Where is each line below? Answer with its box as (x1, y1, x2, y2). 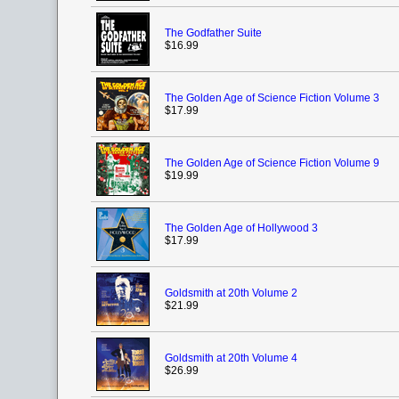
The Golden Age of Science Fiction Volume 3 (165, 92, 379, 104)
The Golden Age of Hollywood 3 (165, 222, 318, 234)
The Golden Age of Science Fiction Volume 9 (165, 157, 379, 169)
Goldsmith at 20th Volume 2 (165, 287, 297, 299)
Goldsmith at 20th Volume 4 (165, 352, 297, 364)
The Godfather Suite (165, 27, 262, 39)
